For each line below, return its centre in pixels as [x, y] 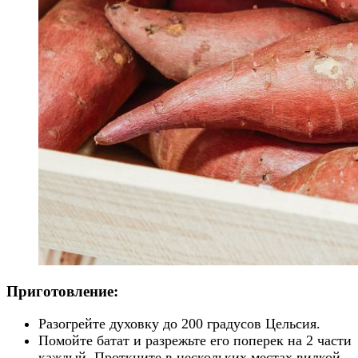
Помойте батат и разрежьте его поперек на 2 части [195, 340]
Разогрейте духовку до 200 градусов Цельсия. [179, 323]
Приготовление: [62, 292]
